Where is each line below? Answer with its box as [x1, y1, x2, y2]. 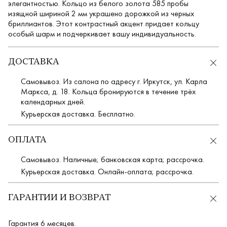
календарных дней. [21, 96, 85, 107]
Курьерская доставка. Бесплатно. [21, 108, 135, 120]
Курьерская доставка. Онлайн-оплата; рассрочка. [21, 166, 194, 177]
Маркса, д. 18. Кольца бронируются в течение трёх [21, 86, 196, 97]
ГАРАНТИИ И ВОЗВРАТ [8, 194, 110, 203]
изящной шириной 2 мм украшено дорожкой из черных [8, 8, 194, 19]
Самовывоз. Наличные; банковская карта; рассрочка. [21, 154, 204, 165]
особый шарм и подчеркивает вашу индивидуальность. [8, 28, 196, 40]
